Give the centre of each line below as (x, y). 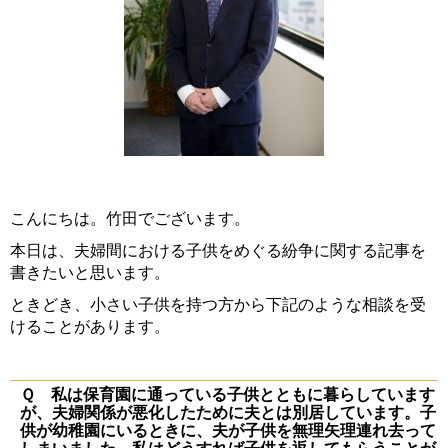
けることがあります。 (90, 327)
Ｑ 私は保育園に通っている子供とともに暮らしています (227, 395)
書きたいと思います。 (90, 273)
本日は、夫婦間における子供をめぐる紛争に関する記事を (218, 251)
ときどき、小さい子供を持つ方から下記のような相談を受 (218, 305)
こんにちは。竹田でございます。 (130, 219)
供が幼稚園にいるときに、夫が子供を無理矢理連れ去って (228, 431)
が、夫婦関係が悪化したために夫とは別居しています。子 (228, 413)
